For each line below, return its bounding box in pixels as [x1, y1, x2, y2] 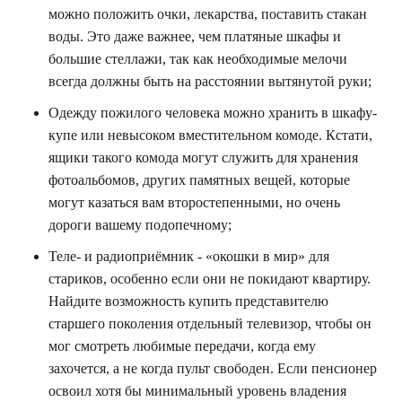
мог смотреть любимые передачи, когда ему [48, 338, 316, 354]
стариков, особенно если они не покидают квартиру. [48, 271, 371, 287]
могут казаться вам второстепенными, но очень [48, 195, 340, 211]
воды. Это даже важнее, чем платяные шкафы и [48, 29, 341, 45]
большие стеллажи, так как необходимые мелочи [48, 51, 347, 67]
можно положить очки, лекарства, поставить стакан [48, 6, 367, 22]
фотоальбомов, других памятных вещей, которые [48, 172, 350, 188]
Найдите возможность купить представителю [48, 293, 328, 310]
